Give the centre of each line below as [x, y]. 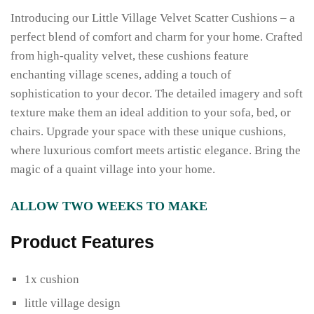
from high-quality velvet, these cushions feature [130, 55]
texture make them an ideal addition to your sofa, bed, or [151, 112]
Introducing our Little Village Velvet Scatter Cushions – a [153, 18]
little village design [73, 303]
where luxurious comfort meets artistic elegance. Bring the [156, 150]
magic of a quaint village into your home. [113, 169]
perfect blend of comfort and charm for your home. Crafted [157, 36]
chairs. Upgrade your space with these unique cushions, [148, 131]
